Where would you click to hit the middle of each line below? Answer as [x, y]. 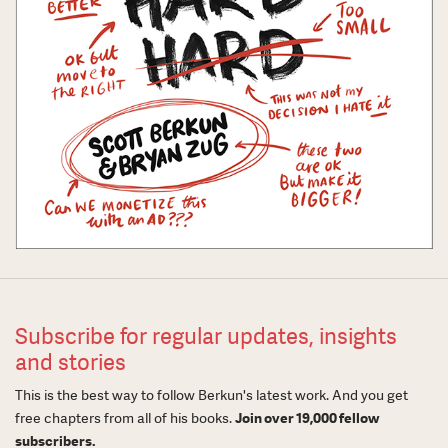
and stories [70, 363]
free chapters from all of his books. [125, 418]
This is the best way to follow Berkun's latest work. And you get [211, 395]
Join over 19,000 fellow [307, 418]
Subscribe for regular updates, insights [206, 337]
